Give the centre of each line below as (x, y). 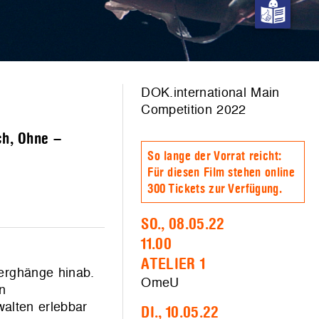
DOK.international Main (210, 92)
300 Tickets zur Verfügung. (215, 189)
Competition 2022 (194, 109)
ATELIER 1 (173, 264)
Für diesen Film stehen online (221, 173)
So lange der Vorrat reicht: (215, 156)
